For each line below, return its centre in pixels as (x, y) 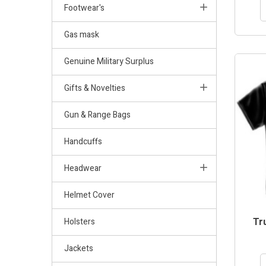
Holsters (80, 221)
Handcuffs (83, 141)
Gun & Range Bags (97, 115)
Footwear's (84, 8)
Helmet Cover (89, 195)
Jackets (79, 248)
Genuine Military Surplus (109, 61)
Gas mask (82, 34)
